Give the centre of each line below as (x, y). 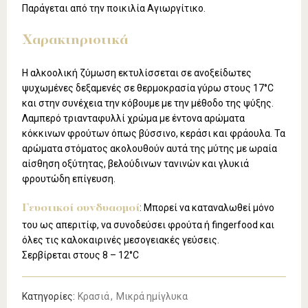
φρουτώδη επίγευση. (69, 179)
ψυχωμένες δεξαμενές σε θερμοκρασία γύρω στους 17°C (148, 88)
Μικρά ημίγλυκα (152, 297)
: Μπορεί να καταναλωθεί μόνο (207, 208)
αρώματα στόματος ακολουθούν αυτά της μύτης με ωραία (150, 149)
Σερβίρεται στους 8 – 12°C (81, 255)
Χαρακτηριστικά (75, 41)
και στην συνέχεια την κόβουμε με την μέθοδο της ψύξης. (148, 103)
